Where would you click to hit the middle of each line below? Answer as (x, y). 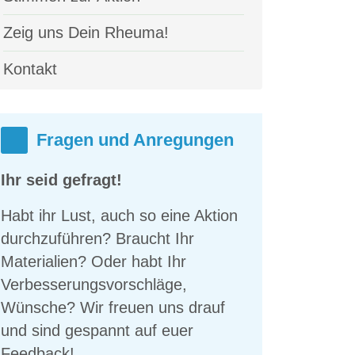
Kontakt (30, 69)
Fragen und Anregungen (135, 140)
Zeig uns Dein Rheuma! (86, 33)
